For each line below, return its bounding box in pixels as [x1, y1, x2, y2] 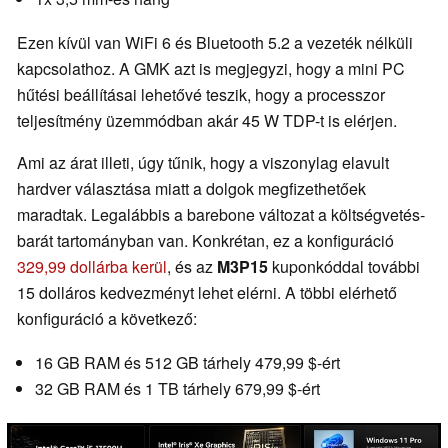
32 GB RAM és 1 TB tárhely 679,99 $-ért [35, 377, 320, 401]
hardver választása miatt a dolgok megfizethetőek [17, 177, 366, 201]
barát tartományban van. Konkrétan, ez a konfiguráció [17, 229, 394, 253]
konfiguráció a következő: [17, 307, 197, 331]
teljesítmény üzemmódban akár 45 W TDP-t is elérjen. [17, 109, 397, 133]
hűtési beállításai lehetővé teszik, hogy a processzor [17, 83, 385, 107]
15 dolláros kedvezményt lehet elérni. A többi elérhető [17, 281, 397, 305]
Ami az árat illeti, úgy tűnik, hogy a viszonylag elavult [17, 151, 389, 175]
